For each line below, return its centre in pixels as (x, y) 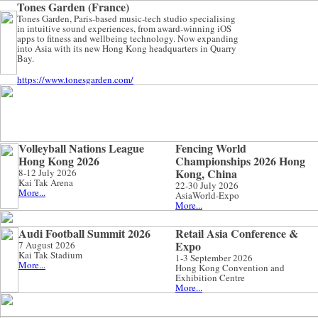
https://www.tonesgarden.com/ (75, 79)
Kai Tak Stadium (50, 255)
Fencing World (211, 148)
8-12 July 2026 (48, 172)
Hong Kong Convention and (230, 268)
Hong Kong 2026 (59, 161)
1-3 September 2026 (214, 258)
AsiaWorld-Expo (207, 195)
